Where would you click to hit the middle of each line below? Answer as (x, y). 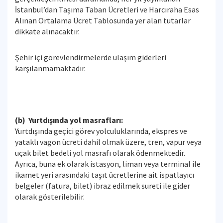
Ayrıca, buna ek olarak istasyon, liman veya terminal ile (108, 164)
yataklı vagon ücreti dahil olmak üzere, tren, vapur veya (108, 142)
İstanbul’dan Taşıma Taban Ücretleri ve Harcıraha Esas (107, 9)
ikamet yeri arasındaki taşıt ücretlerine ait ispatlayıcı (105, 175)
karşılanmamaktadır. (50, 68)
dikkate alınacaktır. (47, 31)
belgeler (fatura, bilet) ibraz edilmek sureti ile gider (103, 186)
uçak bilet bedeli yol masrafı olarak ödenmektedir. (100, 153)
